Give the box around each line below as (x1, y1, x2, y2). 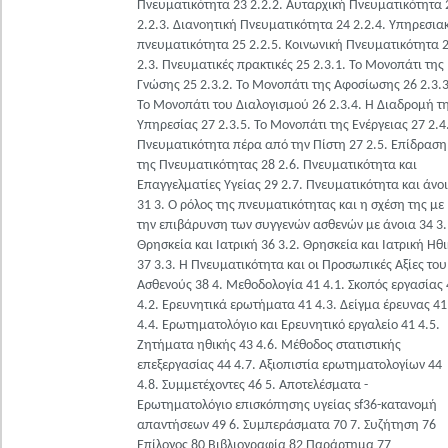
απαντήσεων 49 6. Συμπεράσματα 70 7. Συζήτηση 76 (137, 418, 436, 433)
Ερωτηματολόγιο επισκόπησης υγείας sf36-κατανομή (137, 398, 437, 413)
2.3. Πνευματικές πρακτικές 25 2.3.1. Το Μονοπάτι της (137, 58, 444, 73)
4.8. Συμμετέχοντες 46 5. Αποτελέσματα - (137, 378, 368, 393)
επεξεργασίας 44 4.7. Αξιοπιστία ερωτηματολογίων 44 (137, 358, 442, 373)
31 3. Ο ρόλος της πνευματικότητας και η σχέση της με (137, 198, 444, 213)
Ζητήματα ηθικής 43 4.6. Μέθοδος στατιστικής (137, 338, 401, 353)
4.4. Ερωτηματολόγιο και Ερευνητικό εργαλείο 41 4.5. (137, 318, 440, 333)
